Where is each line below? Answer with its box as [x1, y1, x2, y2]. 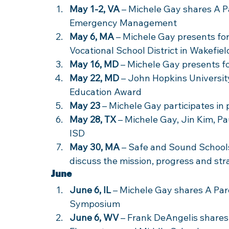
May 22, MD [70, 72, 119, 84]
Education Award [70, 86, 142, 98]
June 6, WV [70, 212, 119, 223]
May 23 [70, 100, 100, 111]
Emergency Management [70, 17, 177, 29]
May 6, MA [70, 31, 114, 42]
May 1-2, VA [70, 3, 120, 15]
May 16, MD [70, 58, 119, 70]
